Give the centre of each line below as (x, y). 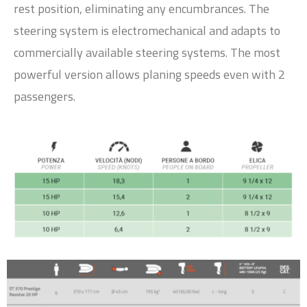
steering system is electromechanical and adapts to (147, 30)
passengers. (45, 96)
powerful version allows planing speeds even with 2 (149, 74)
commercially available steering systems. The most (147, 52)
